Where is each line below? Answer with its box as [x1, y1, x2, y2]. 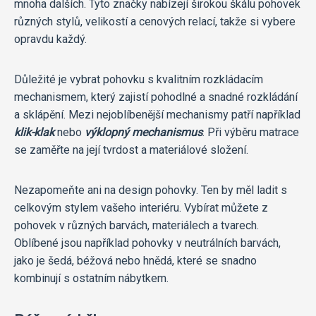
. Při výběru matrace [202, 125, 299, 139]
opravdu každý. [14, 32, 87, 46]
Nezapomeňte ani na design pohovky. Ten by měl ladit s [14, 183, 287, 197]
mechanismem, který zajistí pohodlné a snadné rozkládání [14, 90, 298, 104]
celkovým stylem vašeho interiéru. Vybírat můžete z [14, 200, 268, 214]
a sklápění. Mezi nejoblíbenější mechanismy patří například [14, 107, 300, 121]
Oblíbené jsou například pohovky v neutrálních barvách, [14, 236, 281, 250]
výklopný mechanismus [85, 125, 202, 139]
